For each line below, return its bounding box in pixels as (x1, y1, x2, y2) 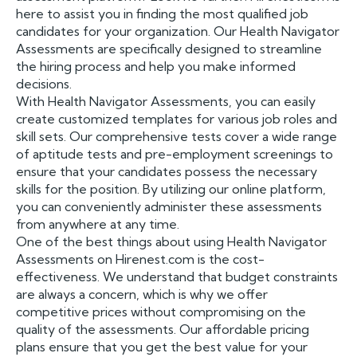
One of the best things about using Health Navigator (16, 233, 327, 249)
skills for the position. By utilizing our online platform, (16, 181, 326, 197)
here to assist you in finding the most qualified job (16, 6, 308, 22)
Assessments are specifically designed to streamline (16, 41, 322, 57)
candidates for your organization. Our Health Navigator (16, 23, 339, 39)
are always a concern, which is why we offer (16, 286, 268, 302)
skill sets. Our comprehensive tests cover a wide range (16, 128, 337, 144)
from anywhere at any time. (16, 216, 179, 232)
